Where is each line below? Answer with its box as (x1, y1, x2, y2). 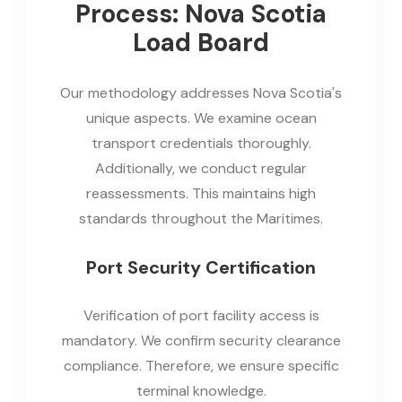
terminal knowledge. (135, 380, 267, 400)
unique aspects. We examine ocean (85, 108, 317, 127)
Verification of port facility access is (83, 305, 319, 325)
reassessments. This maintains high (86, 183, 316, 203)
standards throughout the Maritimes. (79, 208, 323, 228)
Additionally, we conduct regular (95, 158, 307, 178)
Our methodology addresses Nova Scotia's (60, 83, 342, 102)
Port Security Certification (86, 255, 316, 279)
